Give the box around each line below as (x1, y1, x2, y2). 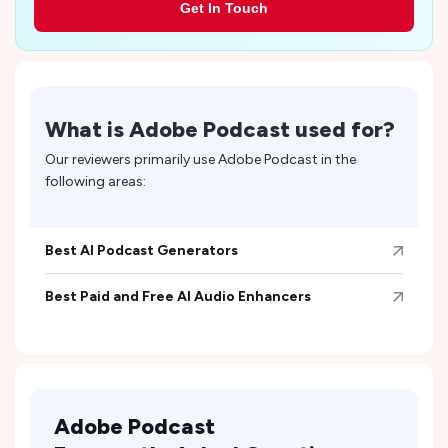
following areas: (45, 173, 146, 191)
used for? (290, 116, 395, 144)
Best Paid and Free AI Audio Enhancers (45, 288, 311, 306)
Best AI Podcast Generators (45, 242, 238, 260)
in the (318, 151, 356, 169)
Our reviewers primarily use (45, 151, 218, 169)
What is (45, 116, 129, 144)
